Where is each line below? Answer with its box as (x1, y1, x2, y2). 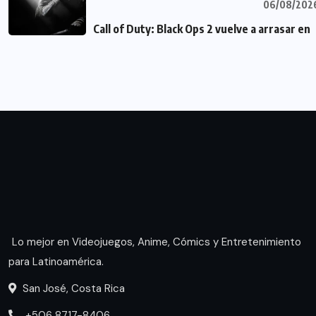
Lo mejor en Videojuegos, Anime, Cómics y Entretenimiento (12, 234, 301, 249)
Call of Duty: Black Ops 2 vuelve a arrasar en (93, 22, 310, 37)
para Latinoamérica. (8, 254, 104, 269)
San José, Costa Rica (20, 281, 125, 296)
